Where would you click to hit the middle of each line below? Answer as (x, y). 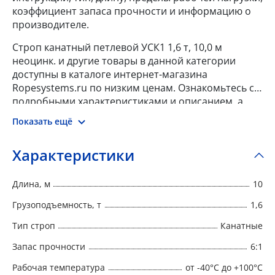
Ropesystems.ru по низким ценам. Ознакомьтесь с (133, 87)
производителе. (51, 24)
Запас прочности (49, 246)
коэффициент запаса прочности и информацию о (132, 11)
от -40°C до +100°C (224, 267)
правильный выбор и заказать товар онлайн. (121, 128)
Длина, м (31, 184)
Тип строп (34, 225)
